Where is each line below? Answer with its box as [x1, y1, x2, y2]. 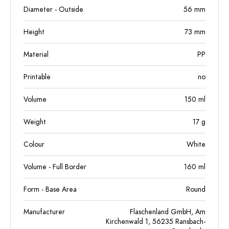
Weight [24, 117, 46, 127]
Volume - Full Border [24, 162, 86, 172]
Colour [24, 140, 44, 149]
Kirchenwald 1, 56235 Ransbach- [106, 217, 205, 226]
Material [24, 50, 49, 59]
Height [24, 27, 44, 37]
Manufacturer [24, 207, 65, 217]
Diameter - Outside [24, 5, 83, 14]
